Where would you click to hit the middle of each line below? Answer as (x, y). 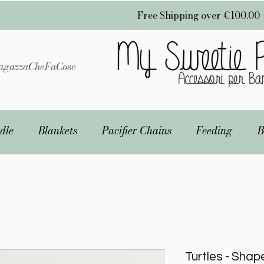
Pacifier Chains (137, 131)
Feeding (214, 131)
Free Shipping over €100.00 (199, 15)
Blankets (58, 131)
